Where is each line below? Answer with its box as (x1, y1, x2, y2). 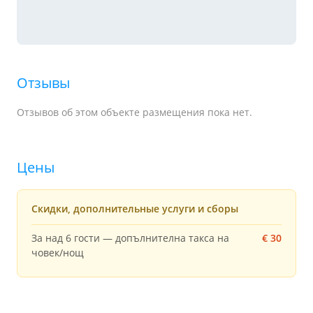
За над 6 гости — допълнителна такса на (31, 231, 229, 245)
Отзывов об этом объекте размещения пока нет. (17, 105, 252, 119)
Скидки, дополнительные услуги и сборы (31, 202, 238, 215)
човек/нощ (31, 246, 84, 259)
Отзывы (17, 73, 70, 92)
